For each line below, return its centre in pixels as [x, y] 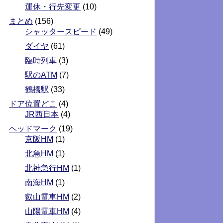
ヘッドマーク [33, 129]
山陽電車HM [47, 211]
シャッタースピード [61, 32]
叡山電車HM [47, 197]
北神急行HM [47, 168]
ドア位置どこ [33, 104]
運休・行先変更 [53, 7]
